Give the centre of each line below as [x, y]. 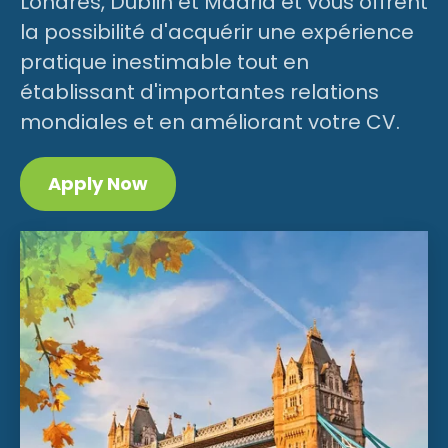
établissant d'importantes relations [199, 92]
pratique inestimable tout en [164, 62]
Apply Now [98, 183]
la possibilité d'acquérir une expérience [217, 32]
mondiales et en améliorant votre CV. [210, 122]
